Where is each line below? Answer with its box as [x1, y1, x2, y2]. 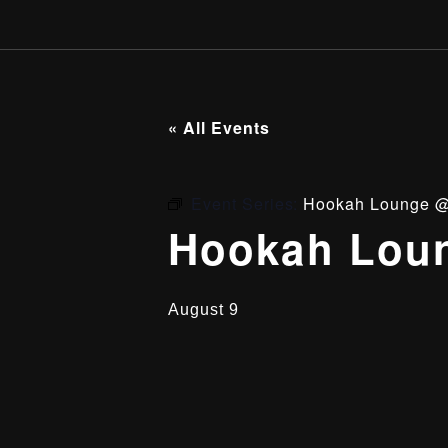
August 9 [168, 301, 239, 318]
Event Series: [190, 192, 304, 215]
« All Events [168, 116, 270, 139]
